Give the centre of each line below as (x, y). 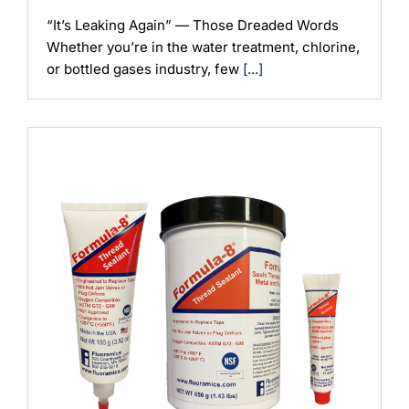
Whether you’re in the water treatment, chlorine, (203, 47)
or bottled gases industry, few (145, 68)
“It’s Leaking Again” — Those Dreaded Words (193, 25)
